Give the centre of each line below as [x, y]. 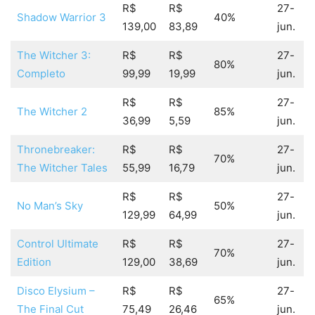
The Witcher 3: [53, 56]
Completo [41, 74]
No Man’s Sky [50, 206]
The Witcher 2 [52, 112]
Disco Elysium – [56, 291]
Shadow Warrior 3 [61, 18]
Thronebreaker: [56, 150]
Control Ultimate [57, 244]
